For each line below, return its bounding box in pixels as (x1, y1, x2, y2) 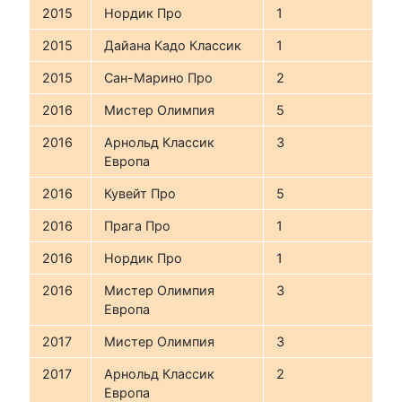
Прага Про (104, 218, 171, 234)
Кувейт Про (104, 186, 177, 202)
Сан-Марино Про (104, 70, 214, 86)
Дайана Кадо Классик (104, 38, 242, 54)
